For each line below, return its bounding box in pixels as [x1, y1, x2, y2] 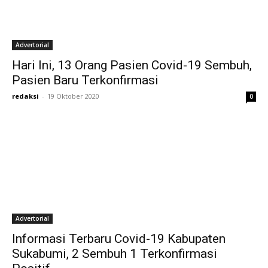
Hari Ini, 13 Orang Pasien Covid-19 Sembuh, [12, 58, 252, 72]
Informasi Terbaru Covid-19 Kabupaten [12, 232, 226, 246]
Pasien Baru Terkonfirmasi [12, 73, 159, 87]
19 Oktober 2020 [47, 92, 99, 100]
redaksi [12, 92, 39, 100]
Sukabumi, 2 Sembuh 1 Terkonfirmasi [12, 246, 217, 261]
